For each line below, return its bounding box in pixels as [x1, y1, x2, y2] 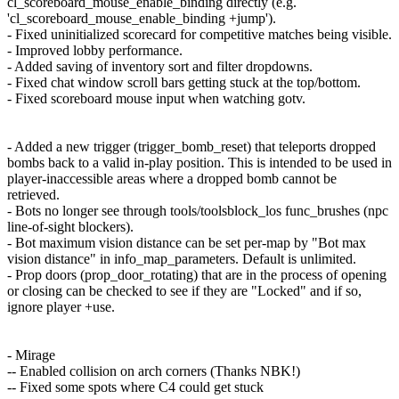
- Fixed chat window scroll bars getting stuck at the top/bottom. [7, 75, 361, 91]
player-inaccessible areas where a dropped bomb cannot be [7, 171, 337, 187]
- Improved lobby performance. [7, 43, 183, 59]
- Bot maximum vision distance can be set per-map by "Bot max [7, 235, 366, 251]
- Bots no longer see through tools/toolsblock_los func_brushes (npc [7, 203, 388, 219]
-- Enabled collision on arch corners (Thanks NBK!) [7, 363, 300, 379]
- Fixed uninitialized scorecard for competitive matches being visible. [7, 27, 392, 43]
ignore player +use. [7, 299, 115, 315]
